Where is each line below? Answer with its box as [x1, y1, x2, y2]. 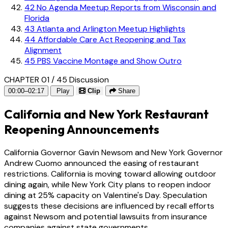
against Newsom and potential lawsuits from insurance [4, 211, 207, 222]
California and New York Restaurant [4, 106, 209, 122]
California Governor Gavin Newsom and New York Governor [4, 147, 223, 158]
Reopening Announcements [4, 121, 159, 137]
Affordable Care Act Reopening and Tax [36, 34, 186, 45]
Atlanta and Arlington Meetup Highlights [35, 23, 185, 34]
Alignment [24, 44, 62, 55]
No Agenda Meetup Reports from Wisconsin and [35, 2, 216, 13]
